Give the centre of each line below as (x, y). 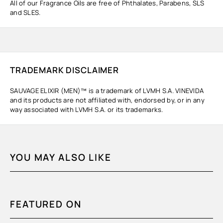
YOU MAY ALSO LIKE (61, 157)
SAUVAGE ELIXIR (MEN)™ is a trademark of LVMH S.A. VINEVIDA (107, 90)
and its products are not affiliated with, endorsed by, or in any (107, 100)
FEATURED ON (46, 204)
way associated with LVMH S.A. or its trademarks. (87, 109)
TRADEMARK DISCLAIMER (64, 70)
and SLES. (25, 12)
